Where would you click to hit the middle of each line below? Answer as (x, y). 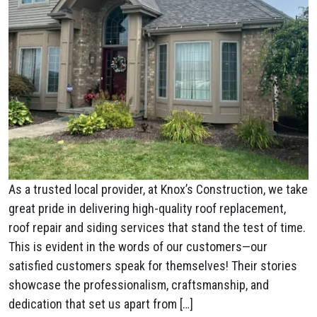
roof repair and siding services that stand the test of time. (157, 227)
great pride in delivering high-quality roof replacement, (147, 208)
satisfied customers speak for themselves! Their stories (153, 266)
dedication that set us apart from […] (101, 304)
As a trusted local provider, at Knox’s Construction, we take (158, 189)
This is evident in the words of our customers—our (138, 247)
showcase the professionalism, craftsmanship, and (139, 285)
